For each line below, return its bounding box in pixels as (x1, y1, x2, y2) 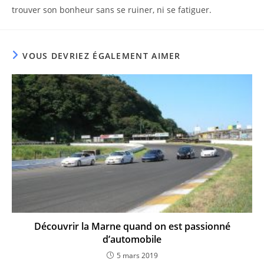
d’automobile (103, 232, 161, 246)
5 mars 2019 (116, 250, 158, 260)
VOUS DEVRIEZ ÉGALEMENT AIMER (22, 49, 181, 61)
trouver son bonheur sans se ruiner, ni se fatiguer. (12, 4, 212, 15)
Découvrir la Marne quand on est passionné (34, 219, 230, 233)
